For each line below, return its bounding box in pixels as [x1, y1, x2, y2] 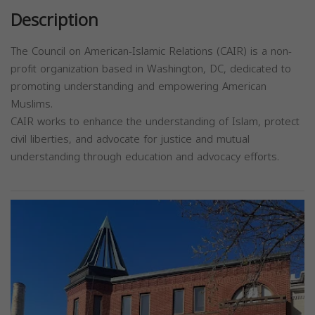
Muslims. [11, 94, 53, 115]
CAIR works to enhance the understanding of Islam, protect [11, 112, 300, 132]
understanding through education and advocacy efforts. [11, 147, 279, 167]
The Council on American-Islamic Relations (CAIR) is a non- [11, 41, 292, 62]
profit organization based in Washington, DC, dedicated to [11, 59, 291, 79]
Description [11, 4, 98, 37]
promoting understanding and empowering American [11, 77, 266, 97]
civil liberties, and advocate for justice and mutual [11, 129, 250, 150]
